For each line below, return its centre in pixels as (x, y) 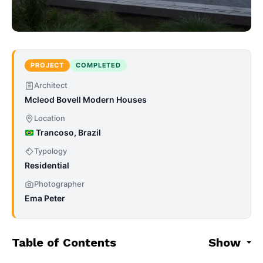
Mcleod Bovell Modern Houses (86, 100)
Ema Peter (45, 198)
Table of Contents (64, 243)
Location (50, 118)
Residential (47, 166)
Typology (50, 151)
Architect (51, 85)
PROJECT (48, 65)
